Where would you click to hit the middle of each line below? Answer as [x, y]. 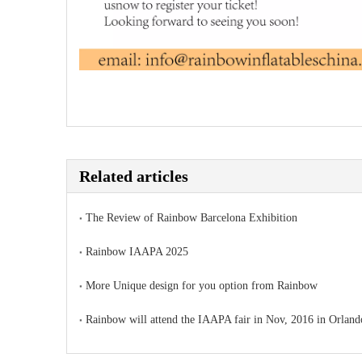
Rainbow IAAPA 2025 [137, 252]
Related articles [134, 177]
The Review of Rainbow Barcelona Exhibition [192, 218]
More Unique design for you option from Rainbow [202, 286]
